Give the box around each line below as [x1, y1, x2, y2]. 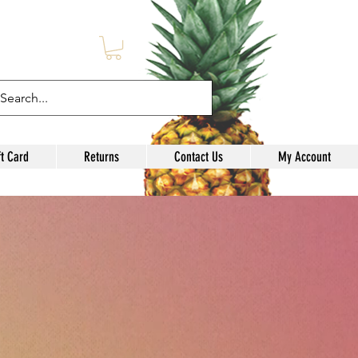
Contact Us [174, 149, 223, 165]
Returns [84, 149, 119, 165]
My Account [278, 149, 331, 165]
